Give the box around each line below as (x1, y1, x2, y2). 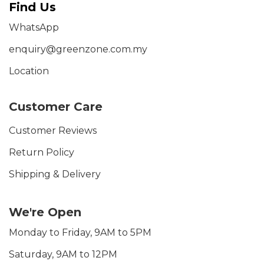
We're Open (9, 205, 81, 219)
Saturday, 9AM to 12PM (9, 249, 117, 260)
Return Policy (9, 147, 74, 158)
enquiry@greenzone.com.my (9, 44, 147, 55)
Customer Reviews (9, 125, 97, 136)
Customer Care (9, 100, 103, 114)
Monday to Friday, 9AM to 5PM (9, 227, 151, 238)
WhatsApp (9, 22, 59, 33)
